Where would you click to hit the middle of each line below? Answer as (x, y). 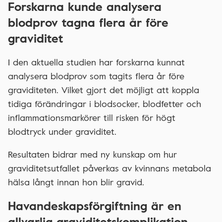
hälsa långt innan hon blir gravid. (76, 182)
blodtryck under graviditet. (62, 132)
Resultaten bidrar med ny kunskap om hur (92, 154)
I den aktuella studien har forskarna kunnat (96, 62)
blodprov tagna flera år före (88, 22)
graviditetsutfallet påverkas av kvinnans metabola (110, 168)
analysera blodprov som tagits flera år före (96, 76)
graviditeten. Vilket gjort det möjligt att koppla (104, 90)
